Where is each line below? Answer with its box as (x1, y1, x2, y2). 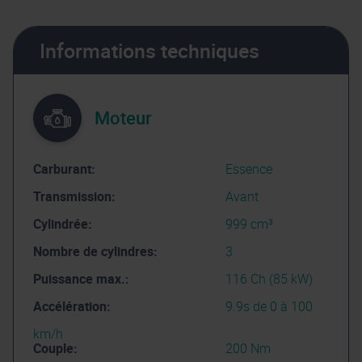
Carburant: (33, 160, 95, 179)
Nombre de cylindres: (33, 242, 158, 261)
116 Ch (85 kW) (225, 270, 313, 288)
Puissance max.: (33, 270, 129, 288)
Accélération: (33, 297, 111, 316)
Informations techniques (40, 37, 259, 65)
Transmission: (33, 187, 116, 206)
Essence (225, 160, 272, 179)
